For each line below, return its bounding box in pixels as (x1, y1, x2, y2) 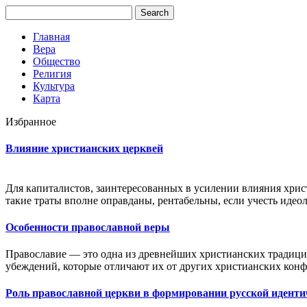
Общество (33, 56, 80, 67)
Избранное (5, 116, 56, 127)
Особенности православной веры (5, 221, 170, 233)
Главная (33, 31, 70, 42)
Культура (33, 80, 75, 92)
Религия (33, 68, 71, 79)
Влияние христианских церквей (5, 143, 163, 155)
